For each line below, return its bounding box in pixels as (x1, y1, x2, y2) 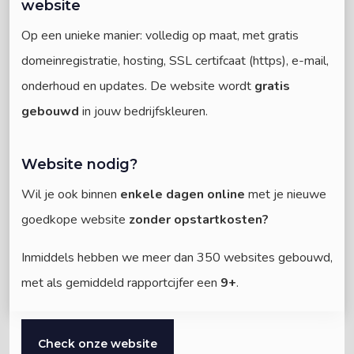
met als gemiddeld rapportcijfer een (21, 273, 220, 292)
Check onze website (38, 336, 157, 351)
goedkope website (21, 210, 129, 228)
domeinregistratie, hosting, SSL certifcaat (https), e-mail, (21, 52, 329, 70)
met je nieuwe (245, 185, 326, 203)
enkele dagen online (120, 185, 245, 203)
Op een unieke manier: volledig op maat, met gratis (21, 27, 299, 44)
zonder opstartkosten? (129, 210, 269, 228)
